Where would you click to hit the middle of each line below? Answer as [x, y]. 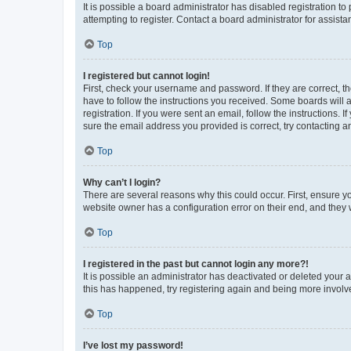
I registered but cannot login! [147, 76]
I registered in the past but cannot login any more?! [196, 264]
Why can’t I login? [122, 183]
